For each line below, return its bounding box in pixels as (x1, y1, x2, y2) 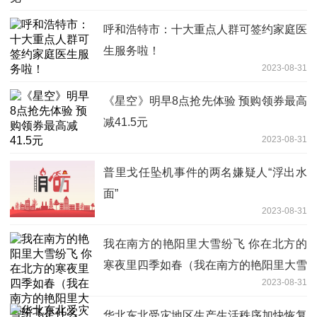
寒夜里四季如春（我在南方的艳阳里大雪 (103, 258, 307, 271)
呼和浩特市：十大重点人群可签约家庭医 (103, 23, 307, 35)
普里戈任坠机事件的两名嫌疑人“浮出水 (103, 166, 307, 178)
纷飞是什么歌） (103, 279, 183, 292)
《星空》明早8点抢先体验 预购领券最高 (103, 94, 307, 107)
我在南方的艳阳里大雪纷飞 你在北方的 (103, 237, 307, 250)
